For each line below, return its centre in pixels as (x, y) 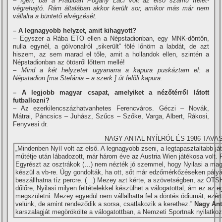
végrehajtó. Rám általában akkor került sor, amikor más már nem (111, 8)
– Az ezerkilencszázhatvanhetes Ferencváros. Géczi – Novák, (111, 108)
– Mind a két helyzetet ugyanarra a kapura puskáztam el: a (111, 70)
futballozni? (31, 100)
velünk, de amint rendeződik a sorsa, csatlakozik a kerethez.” (105, 204)
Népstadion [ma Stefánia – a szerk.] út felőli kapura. (88, 78)
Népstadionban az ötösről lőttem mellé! (69, 62)
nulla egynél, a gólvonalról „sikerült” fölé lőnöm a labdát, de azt (111, 46)
